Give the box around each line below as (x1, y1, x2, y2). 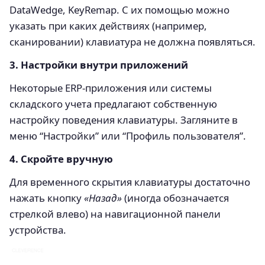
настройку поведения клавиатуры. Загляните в (9, 113, 238, 127)
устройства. (9, 223, 66, 237)
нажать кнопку (9, 191, 84, 205)
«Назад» (84, 191, 122, 205)
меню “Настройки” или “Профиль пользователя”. (9, 129, 246, 143)
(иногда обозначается (122, 191, 229, 205)
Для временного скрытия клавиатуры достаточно (9, 175, 250, 189)
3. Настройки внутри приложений (9, 58, 188, 72)
